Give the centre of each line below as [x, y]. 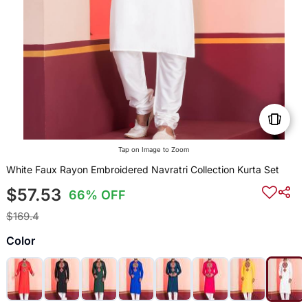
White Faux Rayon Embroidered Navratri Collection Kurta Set [142, 170]
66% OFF [98, 195]
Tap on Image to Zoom [154, 150]
